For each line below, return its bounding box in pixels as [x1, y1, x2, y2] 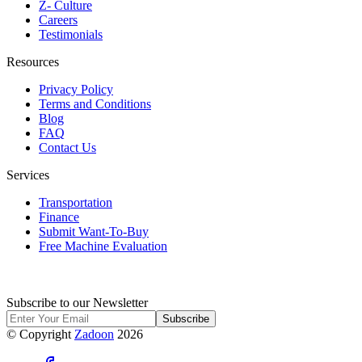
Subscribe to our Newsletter [6, 295, 148, 309]
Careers [39, 12, 78, 27]
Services [6, 167, 49, 182]
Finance [39, 209, 79, 224]
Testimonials [39, 27, 103, 41]
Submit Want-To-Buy [39, 224, 149, 238]
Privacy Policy [39, 82, 113, 96]
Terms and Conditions [39, 96, 151, 111]
